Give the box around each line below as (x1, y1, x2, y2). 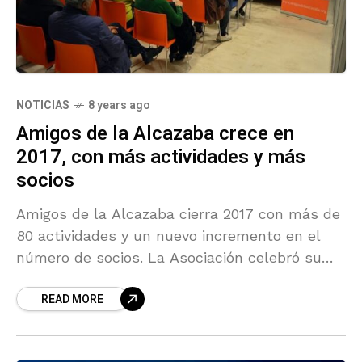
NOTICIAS (16, 97, 69, 115)
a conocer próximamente (16, 314, 190, 332)
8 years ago (88, 97, 150, 115)
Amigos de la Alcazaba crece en (16, 120, 294, 149)
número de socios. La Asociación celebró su (16, 249, 148, 267)
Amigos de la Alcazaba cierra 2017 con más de (16, 205, 340, 223)
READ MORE (41, 291, 103, 309)
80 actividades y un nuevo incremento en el (16, 227, 321, 245)
